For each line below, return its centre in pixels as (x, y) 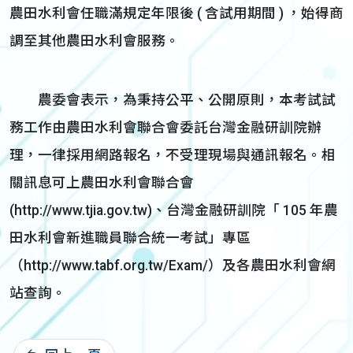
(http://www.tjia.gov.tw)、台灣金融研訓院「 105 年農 (174, 210)
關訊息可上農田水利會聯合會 (102, 183)
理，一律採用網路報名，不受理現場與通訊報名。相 (173, 155)
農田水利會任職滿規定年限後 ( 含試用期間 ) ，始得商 (176, 13)
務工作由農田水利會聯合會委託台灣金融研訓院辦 (165, 128)
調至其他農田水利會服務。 (95, 41)
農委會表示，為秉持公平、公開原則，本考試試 (173, 100)
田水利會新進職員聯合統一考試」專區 (130, 238)
